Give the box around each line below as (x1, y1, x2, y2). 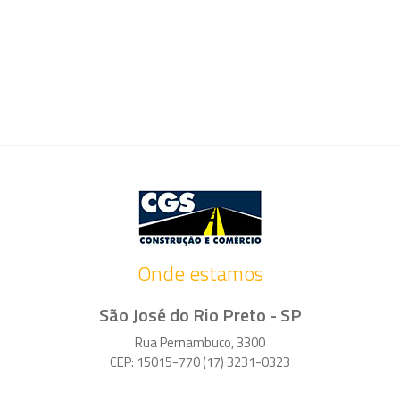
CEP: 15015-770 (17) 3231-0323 (110, 351, 290, 372)
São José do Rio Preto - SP (98, 300, 302, 329)
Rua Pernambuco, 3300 (135, 331, 265, 353)
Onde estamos (137, 257, 263, 289)
